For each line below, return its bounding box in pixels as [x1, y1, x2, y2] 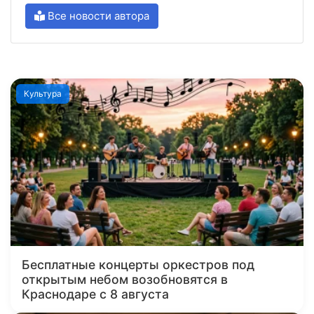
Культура [24, 88, 62, 100]
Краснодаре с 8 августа [22, 287, 169, 302]
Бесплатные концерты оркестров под [22, 257, 254, 273]
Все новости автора [45, 9, 149, 23]
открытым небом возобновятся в [22, 272, 228, 287]
